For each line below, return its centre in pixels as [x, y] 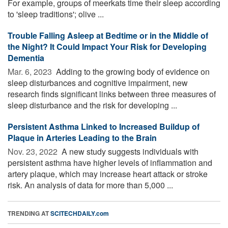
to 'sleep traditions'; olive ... [56, 14]
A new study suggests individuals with [129, 151]
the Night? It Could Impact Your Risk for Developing [107, 46]
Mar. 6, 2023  [31, 71]
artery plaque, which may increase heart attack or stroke [108, 174]
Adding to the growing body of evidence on [132, 71]
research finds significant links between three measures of [112, 94]
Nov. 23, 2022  [34, 151]
